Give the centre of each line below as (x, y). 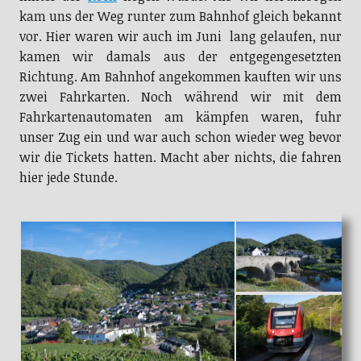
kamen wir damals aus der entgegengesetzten (180, 56)
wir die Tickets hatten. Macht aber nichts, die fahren (180, 157)
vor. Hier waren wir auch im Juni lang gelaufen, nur (180, 36)
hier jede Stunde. (68, 177)
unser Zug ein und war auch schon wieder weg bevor (180, 137)
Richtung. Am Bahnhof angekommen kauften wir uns (180, 76)
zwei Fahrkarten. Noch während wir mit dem (180, 96)
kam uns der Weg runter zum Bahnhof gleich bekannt (180, 16)
